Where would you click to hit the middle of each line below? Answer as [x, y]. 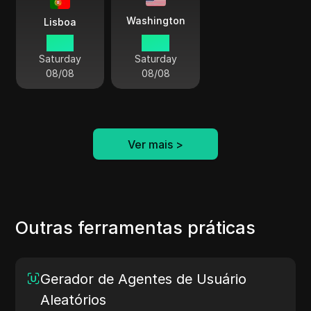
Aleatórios [74, 300]
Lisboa [60, 22]
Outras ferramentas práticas [136, 228]
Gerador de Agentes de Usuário [144, 279]
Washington [155, 21]
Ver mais [150, 144]
